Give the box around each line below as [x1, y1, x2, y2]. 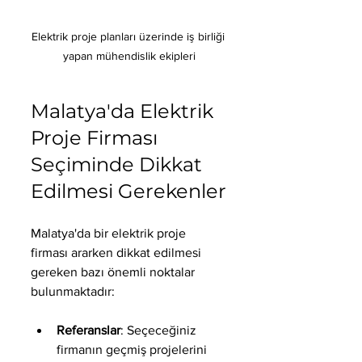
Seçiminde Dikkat [31, 152, 207, 176]
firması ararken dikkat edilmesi [31, 245, 204, 259]
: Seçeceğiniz [120, 322, 200, 337]
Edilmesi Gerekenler [31, 179, 226, 203]
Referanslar [57, 322, 120, 337]
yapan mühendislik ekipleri [63, 48, 196, 62]
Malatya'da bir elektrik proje [31, 225, 189, 240]
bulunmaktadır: [31, 284, 115, 298]
